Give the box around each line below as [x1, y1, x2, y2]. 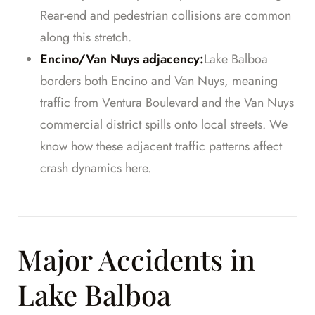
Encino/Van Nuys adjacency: [40, 50, 204, 69]
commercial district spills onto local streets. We [40, 115, 288, 134]
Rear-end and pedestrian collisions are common [40, 6, 291, 25]
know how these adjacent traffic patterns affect [40, 137, 282, 156]
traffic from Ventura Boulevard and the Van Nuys [40, 94, 294, 112]
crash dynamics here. [40, 159, 151, 178]
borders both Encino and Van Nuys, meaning [40, 72, 278, 91]
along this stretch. [40, 28, 131, 47]
